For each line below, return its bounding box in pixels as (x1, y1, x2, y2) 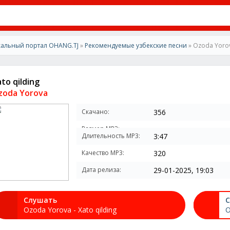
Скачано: (82, 107, 109, 116)
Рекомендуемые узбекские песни (85, 41, 187, 50)
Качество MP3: (82, 148, 124, 157)
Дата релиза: (82, 165, 121, 174)
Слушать (24, 195, 57, 205)
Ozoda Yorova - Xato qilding (24, 205, 117, 215)
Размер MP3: (82, 124, 120, 133)
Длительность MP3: (82, 131, 140, 140)
